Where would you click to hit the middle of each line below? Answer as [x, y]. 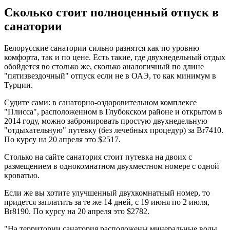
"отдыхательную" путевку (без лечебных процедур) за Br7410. [114, 130]
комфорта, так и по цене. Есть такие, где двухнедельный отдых [115, 57]
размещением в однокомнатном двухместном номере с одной [112, 166]
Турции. [18, 85]
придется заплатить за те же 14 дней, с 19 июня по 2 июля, [107, 202]
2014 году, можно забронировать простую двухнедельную [106, 121]
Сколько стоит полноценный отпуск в [111, 13]
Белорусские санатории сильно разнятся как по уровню [102, 48]
